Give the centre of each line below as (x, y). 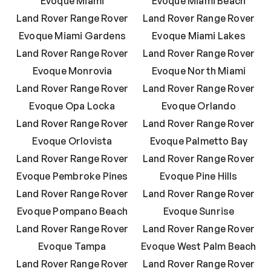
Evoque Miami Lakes (199, 36)
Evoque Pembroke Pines (72, 176)
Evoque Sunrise (199, 211)
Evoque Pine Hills (199, 176)
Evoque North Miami (199, 71)
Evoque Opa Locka (72, 106)
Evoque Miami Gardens (72, 36)
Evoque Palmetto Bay (199, 141)
